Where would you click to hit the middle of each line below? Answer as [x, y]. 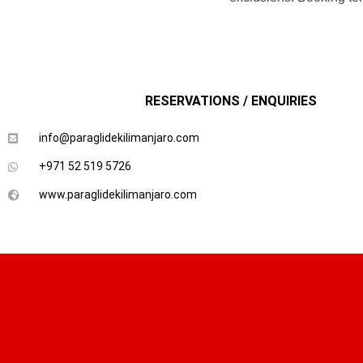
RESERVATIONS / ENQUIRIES [231, 101]
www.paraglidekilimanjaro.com [117, 194]
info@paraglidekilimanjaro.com [119, 138]
